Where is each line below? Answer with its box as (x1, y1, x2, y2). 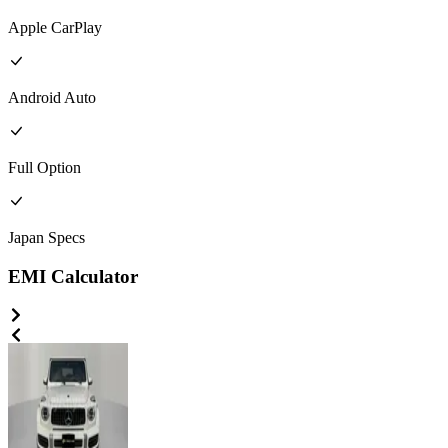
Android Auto (8, 89, 96, 107)
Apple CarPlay (8, 19, 102, 37)
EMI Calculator (8, 265, 138, 287)
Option (37, 159, 81, 177)
